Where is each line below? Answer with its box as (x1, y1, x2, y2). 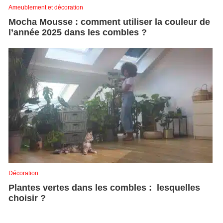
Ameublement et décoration (8, 3, 83, 11)
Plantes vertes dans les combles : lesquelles (8, 182, 200, 193)
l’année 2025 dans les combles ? (8, 27, 149, 37)
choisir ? (8, 193, 48, 203)
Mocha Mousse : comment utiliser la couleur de (8, 16, 210, 27)
